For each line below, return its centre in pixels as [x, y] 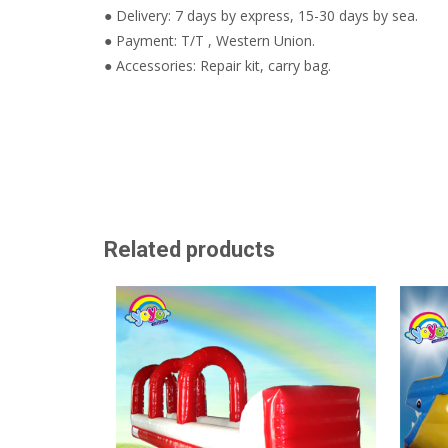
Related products [189, 250]
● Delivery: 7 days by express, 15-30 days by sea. [261, 16]
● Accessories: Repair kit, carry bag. [217, 66]
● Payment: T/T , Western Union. [209, 41]
